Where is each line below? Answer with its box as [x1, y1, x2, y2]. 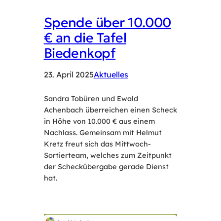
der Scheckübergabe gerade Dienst [43, 161, 169, 171]
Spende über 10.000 [43, 13, 171, 31]
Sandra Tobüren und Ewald [43, 93, 138, 103]
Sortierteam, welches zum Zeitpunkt [43, 150, 172, 160]
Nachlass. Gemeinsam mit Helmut [43, 127, 162, 137]
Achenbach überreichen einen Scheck [43, 105, 177, 114]
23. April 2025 [43, 69, 94, 79]
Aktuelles [93, 69, 128, 79]
